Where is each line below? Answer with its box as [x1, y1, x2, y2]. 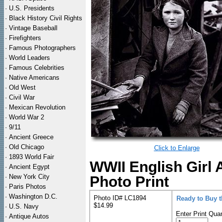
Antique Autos [9, 213, 49, 220]
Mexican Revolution [9, 104, 65, 111]
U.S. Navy [9, 203, 39, 210]
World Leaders [9, 54, 50, 61]
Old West [9, 84, 36, 91]
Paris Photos [9, 183, 46, 190]
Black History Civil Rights [9, 14, 82, 22]
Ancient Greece [9, 133, 54, 141]
